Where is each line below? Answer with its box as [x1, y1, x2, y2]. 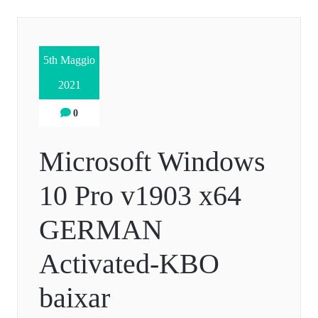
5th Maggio [43, 54, 95, 67]
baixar [39, 282, 110, 314]
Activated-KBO [39, 248, 219, 280]
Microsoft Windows [39, 146, 265, 178]
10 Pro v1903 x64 [39, 180, 241, 212]
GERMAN [39, 214, 163, 246]
